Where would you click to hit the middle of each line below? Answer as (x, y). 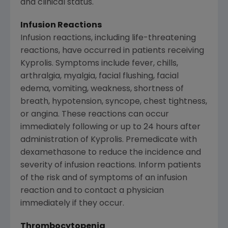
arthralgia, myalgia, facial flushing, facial (99, 77)
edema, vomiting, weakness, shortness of (102, 89)
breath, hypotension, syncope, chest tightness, (114, 102)
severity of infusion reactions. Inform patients (111, 166)
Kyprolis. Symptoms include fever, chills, (99, 64)
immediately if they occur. (72, 204)
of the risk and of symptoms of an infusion (104, 178)
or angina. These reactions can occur (95, 115)
